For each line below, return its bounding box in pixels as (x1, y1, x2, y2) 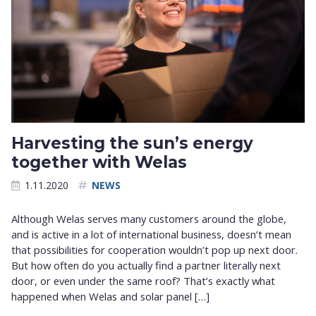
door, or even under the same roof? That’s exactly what (11, 273, 275, 288)
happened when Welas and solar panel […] (11, 288, 209, 303)
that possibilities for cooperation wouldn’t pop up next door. (11, 242, 298, 257)
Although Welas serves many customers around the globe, (11, 211, 286, 226)
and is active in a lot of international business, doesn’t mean (11, 226, 291, 241)
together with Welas (11, 152, 187, 173)
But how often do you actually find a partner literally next (11, 257, 281, 272)
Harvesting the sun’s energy (11, 133, 253, 154)
